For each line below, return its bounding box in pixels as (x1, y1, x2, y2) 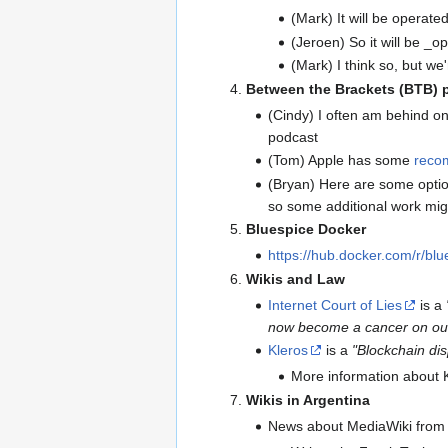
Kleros (268, 342, 309, 359)
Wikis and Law (245, 270, 345, 287)
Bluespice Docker (245, 221, 366, 238)
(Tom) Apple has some (268, 152, 415, 169)
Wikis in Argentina (245, 391, 370, 408)
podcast (268, 128, 319, 145)
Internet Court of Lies (268, 296, 403, 313)
